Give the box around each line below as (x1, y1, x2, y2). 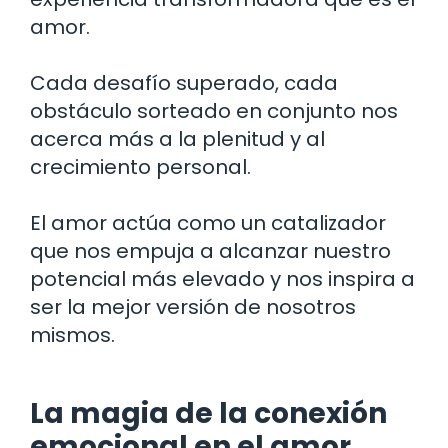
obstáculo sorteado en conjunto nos (30, 96, 398, 125)
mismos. (30, 320, 115, 349)
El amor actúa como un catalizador (30, 208, 386, 237)
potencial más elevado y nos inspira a (30, 264, 415, 293)
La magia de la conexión (30, 393, 387, 433)
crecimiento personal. (30, 152, 251, 181)
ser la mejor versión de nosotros (30, 292, 356, 321)
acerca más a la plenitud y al (30, 124, 325, 153)
